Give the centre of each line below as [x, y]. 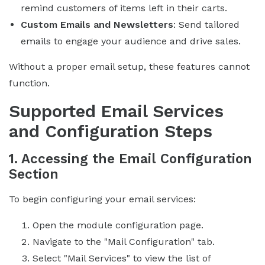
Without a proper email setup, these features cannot [129, 66]
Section [34, 174]
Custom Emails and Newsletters [97, 24]
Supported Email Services [116, 111]
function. [29, 83]
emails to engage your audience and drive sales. [131, 41]
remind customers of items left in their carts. [124, 8]
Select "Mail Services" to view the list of [122, 258]
